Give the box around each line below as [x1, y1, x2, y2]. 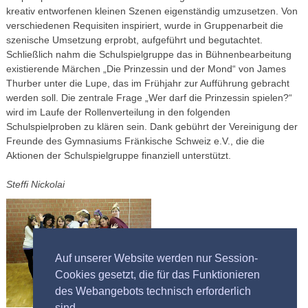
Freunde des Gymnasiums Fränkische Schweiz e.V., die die [5, 135, 265, 146]
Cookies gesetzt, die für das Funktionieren [55, 269, 260, 281]
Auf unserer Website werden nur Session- [55, 252, 258, 265]
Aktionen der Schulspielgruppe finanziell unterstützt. [5, 150, 231, 161]
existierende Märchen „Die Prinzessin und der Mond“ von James [5, 63, 286, 74]
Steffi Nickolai [5, 179, 65, 190]
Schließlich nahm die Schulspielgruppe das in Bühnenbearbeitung [5, 49, 291, 60]
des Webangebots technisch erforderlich [55, 285, 251, 298]
